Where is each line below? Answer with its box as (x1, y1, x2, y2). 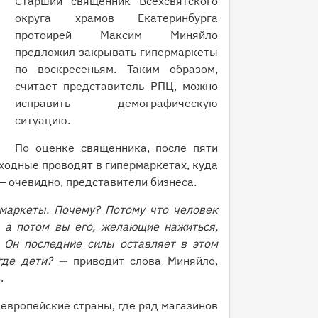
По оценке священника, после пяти (15, 141, 218, 155)
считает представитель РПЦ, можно (15, 79, 218, 93)
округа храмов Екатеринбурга (15, 11, 218, 25)
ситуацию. (15, 113, 70, 127)
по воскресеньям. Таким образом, (15, 62, 218, 76)
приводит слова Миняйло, (72, 253, 219, 268)
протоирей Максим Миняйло (15, 28, 218, 42)
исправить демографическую (15, 96, 218, 110)
